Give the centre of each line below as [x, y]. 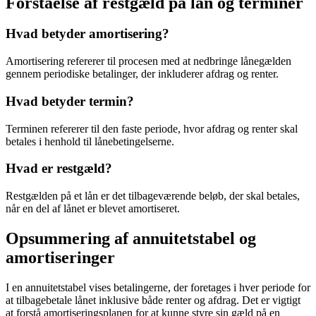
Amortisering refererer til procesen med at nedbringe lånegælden [148, 61]
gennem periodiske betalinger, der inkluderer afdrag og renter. [142, 74]
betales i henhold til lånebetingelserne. [90, 141]
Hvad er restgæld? [59, 169]
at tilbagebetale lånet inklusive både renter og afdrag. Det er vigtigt [153, 300]
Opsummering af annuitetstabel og [131, 238]
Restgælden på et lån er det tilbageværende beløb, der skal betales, [153, 196]
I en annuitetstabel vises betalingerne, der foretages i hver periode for [158, 287]
